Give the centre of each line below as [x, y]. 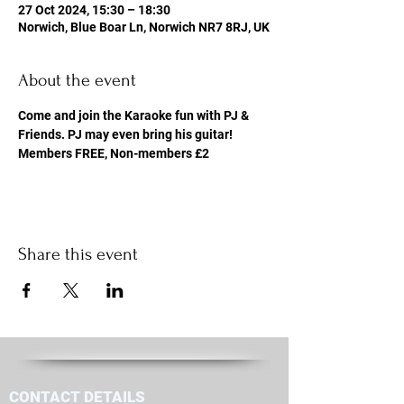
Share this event [78, 254]
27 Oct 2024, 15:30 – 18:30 [94, 10]
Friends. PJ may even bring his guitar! [127, 134]
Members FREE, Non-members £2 [114, 153]
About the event [77, 80]
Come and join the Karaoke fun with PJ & [135, 115]
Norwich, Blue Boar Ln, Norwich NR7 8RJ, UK [144, 27]
